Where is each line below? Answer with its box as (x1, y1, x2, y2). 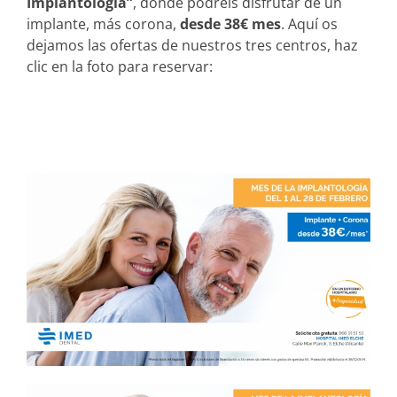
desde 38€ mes (180, 13, 281, 34)
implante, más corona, (27, 13, 180, 34)
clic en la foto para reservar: (27, 56, 213, 76)
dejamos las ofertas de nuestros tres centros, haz (27, 35, 358, 55)
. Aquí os (281, 13, 338, 34)
